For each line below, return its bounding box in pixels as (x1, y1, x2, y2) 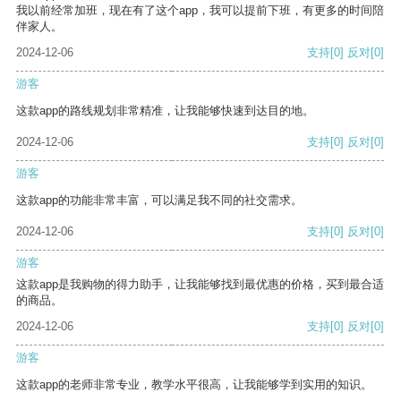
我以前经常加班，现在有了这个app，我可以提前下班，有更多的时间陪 (16, 4, 384, 18)
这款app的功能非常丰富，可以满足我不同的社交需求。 (16, 193, 303, 208)
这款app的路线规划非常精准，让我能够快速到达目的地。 (16, 104, 314, 118)
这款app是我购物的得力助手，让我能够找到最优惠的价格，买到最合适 (16, 277, 384, 292)
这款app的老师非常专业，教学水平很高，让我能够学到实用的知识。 (16, 378, 372, 392)
